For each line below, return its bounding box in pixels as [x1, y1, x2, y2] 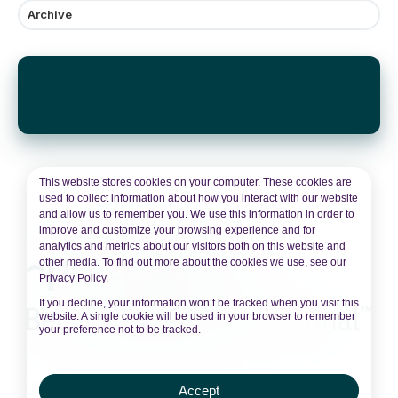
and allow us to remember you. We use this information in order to [39, 208, 354, 220]
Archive [27, 6, 72, 21]
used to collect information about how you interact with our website [39, 192, 358, 204]
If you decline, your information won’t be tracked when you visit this [39, 297, 359, 309]
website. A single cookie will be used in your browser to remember [39, 310, 355, 322]
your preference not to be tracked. [39, 323, 201, 336]
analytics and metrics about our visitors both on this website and [39, 240, 346, 252]
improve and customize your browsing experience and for [39, 224, 315, 236]
